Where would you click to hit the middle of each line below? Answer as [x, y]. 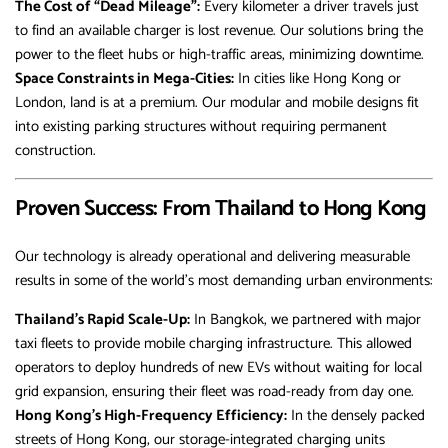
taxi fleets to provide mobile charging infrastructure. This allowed [213, 344]
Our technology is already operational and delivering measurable [212, 257]
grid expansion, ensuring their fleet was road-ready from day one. [214, 392]
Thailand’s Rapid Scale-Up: [102, 320]
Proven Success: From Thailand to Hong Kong [220, 209]
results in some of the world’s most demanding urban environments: [224, 281]
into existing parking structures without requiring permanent [201, 127]
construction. [55, 151]
